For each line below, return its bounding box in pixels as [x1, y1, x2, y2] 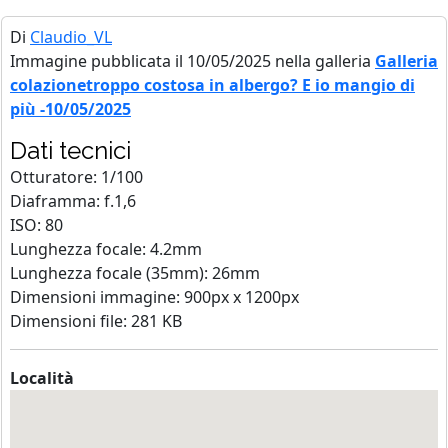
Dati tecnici [10, 135, 131, 165]
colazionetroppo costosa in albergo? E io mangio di [10, 73, 415, 96]
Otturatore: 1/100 [10, 165, 143, 188]
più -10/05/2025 [10, 97, 131, 120]
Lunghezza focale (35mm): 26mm [10, 261, 260, 284]
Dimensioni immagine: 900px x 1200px [10, 285, 299, 308]
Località [10, 366, 74, 389]
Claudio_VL [30, 25, 112, 48]
